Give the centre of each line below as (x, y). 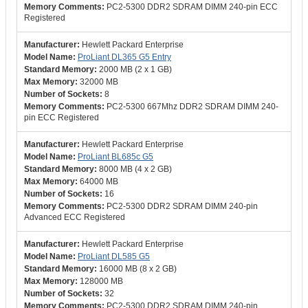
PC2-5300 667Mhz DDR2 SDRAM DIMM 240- (192, 107)
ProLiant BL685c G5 (115, 157)
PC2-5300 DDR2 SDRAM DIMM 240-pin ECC (192, 7)
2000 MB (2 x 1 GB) (135, 69)
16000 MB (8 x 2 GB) (138, 269)
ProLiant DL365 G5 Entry (124, 57)
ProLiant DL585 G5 (114, 256)
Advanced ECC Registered (75, 217)
